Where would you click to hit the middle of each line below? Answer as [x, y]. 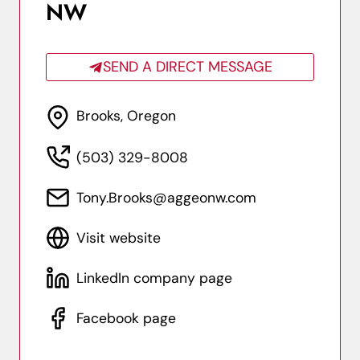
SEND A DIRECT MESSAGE [187, 67]
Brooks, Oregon [126, 116]
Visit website [119, 238]
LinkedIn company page [154, 278]
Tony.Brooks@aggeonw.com [166, 198]
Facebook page [126, 319]
